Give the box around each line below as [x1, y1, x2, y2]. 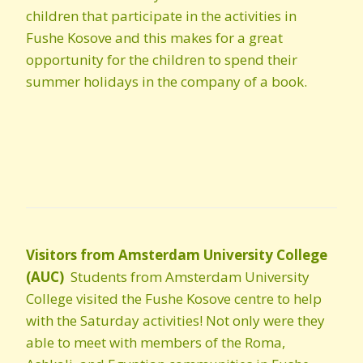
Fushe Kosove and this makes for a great [26, 28, 283, 47]
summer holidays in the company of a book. [26, 72, 307, 91]
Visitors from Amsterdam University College [26, 246, 327, 264]
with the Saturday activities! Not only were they [26, 311, 325, 330]
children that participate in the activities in [26, 6, 297, 25]
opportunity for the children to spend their [26, 50, 297, 69]
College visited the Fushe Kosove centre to [26, 289, 293, 308]
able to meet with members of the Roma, [26, 333, 285, 352]
